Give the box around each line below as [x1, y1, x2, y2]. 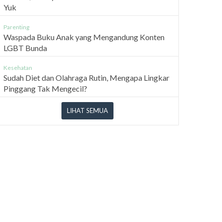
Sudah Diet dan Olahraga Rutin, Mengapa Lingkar [3, 73, 169, 83]
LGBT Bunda [3, 43, 47, 53]
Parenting [3, 23, 29, 31]
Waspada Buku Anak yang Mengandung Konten [3, 32, 165, 42]
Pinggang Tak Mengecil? [3, 84, 87, 94]
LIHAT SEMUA [66, 107, 108, 115]
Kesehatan [3, 64, 32, 72]
